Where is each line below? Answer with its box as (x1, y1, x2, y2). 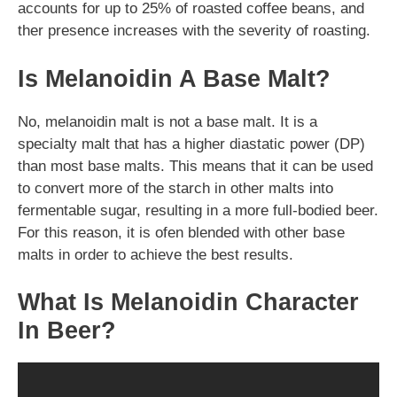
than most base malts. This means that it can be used (18, 157, 373, 175)
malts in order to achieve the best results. (18, 245, 293, 263)
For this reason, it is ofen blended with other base (18, 223, 345, 241)
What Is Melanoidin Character (18, 289, 359, 315)
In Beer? (18, 317, 116, 344)
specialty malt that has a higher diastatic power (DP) (18, 135, 365, 152)
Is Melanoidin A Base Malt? (18, 65, 331, 92)
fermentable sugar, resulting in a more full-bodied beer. (18, 201, 378, 219)
